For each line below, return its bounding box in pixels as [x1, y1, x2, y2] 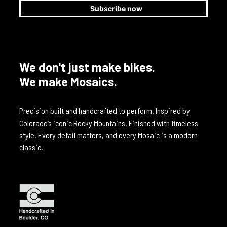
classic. [19, 142, 43, 153]
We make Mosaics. [19, 74, 117, 89]
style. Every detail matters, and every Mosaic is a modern [19, 130, 198, 140]
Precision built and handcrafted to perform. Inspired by [19, 106, 190, 116]
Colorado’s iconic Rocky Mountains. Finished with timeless [19, 118, 198, 128]
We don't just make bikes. [19, 60, 155, 75]
